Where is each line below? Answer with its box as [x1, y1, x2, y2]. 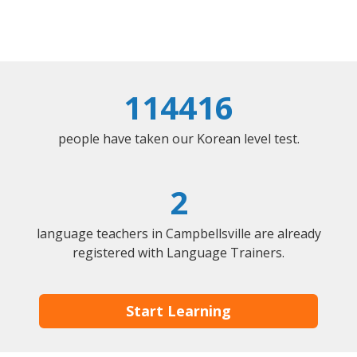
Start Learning [126, 301, 231, 321]
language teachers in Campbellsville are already [36, 225, 321, 243]
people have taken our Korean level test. [57, 130, 300, 148]
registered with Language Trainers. [73, 244, 284, 262]
